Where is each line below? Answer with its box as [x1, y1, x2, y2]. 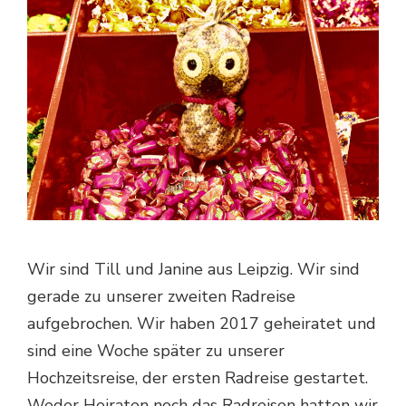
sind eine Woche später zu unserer [27, 340, 285, 362]
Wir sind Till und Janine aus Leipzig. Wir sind [27, 258, 360, 281]
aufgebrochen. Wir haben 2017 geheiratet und [27, 313, 376, 335]
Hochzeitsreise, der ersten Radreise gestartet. [27, 367, 368, 390]
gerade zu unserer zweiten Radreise [27, 285, 295, 308]
